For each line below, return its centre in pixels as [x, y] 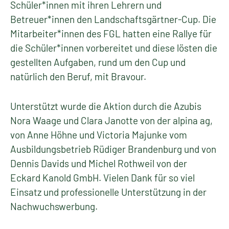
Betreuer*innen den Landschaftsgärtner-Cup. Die [113, 19]
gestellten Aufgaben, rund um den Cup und [98, 62]
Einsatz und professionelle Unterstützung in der [108, 192]
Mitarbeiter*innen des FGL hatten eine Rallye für [111, 33]
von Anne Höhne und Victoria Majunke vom [99, 135]
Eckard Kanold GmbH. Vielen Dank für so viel [102, 178]
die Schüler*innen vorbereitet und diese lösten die [114, 48]
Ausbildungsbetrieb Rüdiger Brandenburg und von [113, 149]
